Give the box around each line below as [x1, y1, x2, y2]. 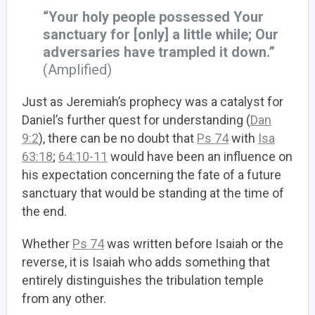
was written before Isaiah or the [104, 236, 283, 252]
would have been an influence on [108, 149, 292, 165]
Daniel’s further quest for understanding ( [22, 112, 250, 128]
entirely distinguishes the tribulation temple [22, 273, 264, 288]
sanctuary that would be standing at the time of [22, 186, 284, 201]
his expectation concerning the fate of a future [22, 167, 281, 183]
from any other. [22, 291, 106, 307]
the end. [22, 204, 67, 219]
